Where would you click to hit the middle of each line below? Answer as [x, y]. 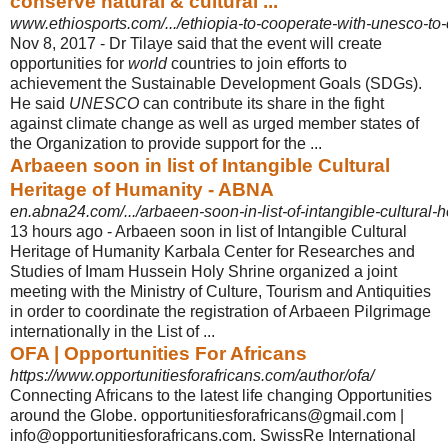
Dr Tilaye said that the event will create [245, 43]
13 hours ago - [62, 231]
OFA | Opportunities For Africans [158, 353]
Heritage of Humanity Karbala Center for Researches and [212, 251]
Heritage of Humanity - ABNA [142, 189]
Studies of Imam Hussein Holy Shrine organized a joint [203, 271]
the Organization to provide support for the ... [166, 143]
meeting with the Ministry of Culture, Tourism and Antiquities [220, 291]
